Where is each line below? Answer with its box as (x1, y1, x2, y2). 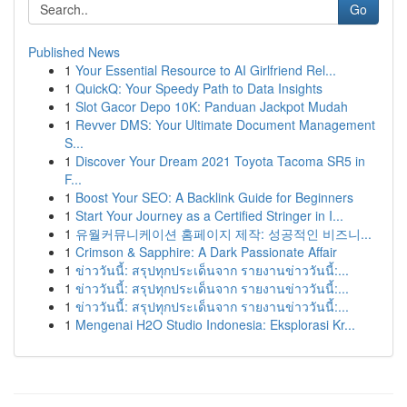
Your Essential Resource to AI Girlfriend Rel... (75, 61, 336, 79)
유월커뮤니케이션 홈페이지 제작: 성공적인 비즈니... (75, 224, 372, 243)
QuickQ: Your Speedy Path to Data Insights (75, 79, 323, 97)
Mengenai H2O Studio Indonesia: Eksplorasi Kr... (75, 315, 355, 333)
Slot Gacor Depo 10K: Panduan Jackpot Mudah (75, 97, 348, 115)
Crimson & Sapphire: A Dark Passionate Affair (75, 243, 337, 261)
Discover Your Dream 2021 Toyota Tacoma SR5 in (75, 152, 365, 170)
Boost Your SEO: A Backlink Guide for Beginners (75, 188, 353, 206)
